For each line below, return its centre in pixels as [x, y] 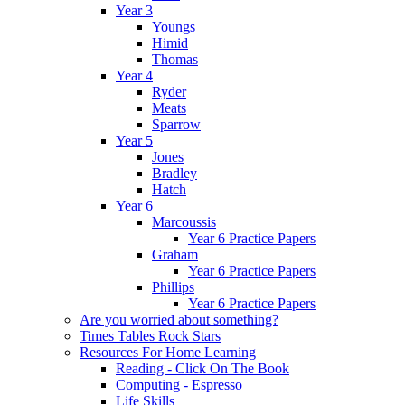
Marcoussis [184, 221]
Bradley [174, 173]
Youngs [174, 26]
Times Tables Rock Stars [150, 335]
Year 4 [134, 75]
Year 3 [134, 10]
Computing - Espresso [179, 384]
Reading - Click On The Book [202, 368]
